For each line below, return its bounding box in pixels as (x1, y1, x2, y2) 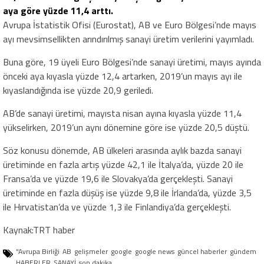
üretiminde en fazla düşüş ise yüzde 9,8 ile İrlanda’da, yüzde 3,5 (3, 186, 252, 200)
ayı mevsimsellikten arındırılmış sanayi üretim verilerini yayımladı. (3, 32, 254, 47)
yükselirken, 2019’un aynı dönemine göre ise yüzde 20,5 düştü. (3, 120, 249, 135)
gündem (230, 246, 256, 258)
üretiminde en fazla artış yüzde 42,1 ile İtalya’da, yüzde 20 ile (3, 157, 243, 172)
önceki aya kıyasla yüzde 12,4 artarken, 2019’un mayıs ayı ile (3, 69, 242, 84)
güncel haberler (177, 246, 227, 258)
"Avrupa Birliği (16, 246, 60, 258)
